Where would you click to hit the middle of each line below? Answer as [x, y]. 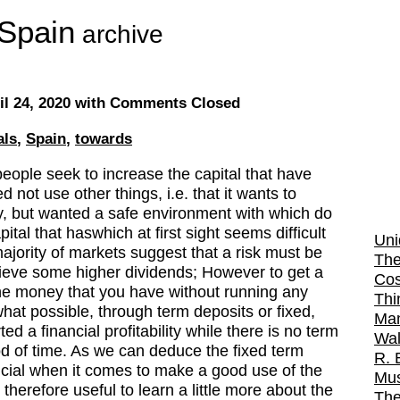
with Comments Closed [158, 103]
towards [104, 139]
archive [119, 34]
